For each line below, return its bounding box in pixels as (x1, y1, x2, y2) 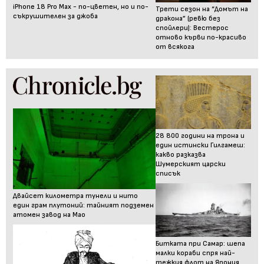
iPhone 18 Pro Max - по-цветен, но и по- (13, 2, 148, 12)
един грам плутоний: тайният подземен (13, 200, 154, 210)
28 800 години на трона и (156, 131, 245, 141)
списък (156, 169, 181, 179)
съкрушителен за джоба (13, 12, 98, 21)
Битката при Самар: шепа (156, 239, 246, 249)
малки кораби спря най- (156, 249, 236, 258)
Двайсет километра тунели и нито (13, 191, 138, 200)
